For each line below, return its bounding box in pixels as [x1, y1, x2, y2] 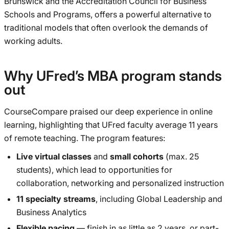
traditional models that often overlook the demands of [4, 22, 208, 33]
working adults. [4, 36, 62, 47]
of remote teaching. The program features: [4, 133, 165, 144]
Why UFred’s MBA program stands [4, 67, 222, 85]
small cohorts [110, 151, 164, 162]
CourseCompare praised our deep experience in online [4, 106, 213, 117]
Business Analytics [16, 207, 86, 218]
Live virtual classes [16, 151, 91, 162]
